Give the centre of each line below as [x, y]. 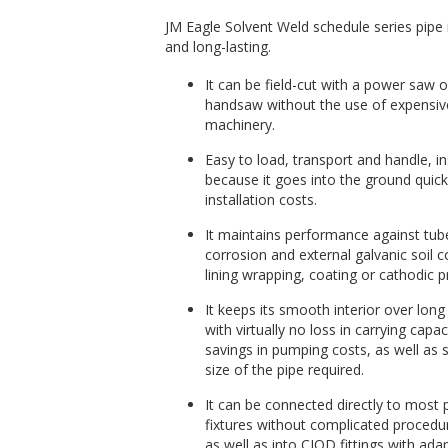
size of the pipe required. [284, 370]
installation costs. [260, 199]
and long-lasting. [217, 47]
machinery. [239, 124]
